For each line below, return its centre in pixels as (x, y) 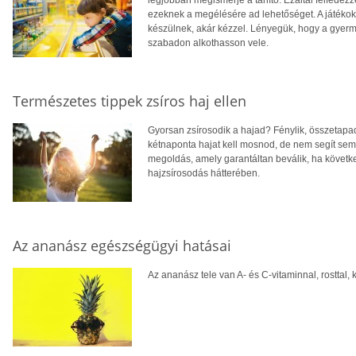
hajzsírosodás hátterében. (204, 174)
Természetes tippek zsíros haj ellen (130, 101)
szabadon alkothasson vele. (208, 43)
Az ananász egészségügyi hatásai (122, 246)
